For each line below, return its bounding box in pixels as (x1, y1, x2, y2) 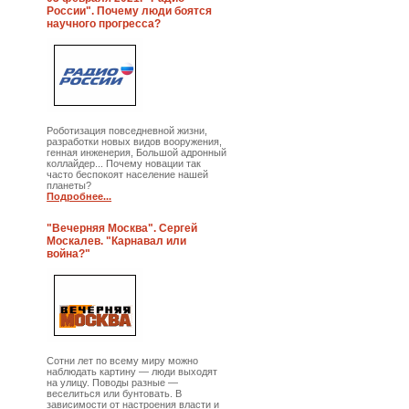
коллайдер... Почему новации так (47, 158, 202, 169)
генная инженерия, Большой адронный (47, 147, 227, 158)
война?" (47, 247, 91, 260)
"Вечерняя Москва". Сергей (47, 222, 198, 235)
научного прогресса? (47, 17, 162, 30)
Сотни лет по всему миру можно (47, 355, 199, 366)
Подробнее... (47, 191, 112, 202)
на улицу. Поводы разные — (47, 377, 179, 388)
